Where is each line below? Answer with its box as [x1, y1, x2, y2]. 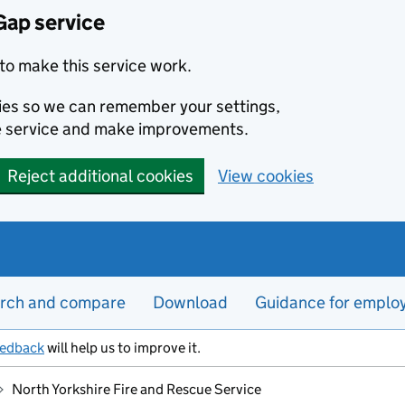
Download [153, 292, 228, 313]
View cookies [218, 165, 314, 186]
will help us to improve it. [44, 339, 201, 356]
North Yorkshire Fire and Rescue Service [12, 381, 262, 398]
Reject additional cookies [7, 165, 193, 186]
